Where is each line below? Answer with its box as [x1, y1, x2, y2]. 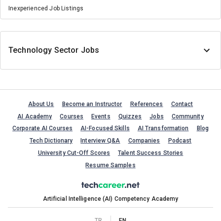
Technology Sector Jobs [8, 45, 100, 55]
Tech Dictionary [29, 137, 73, 145]
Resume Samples [85, 161, 136, 169]
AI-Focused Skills [80, 125, 130, 132]
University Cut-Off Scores [37, 149, 110, 156]
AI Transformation [137, 125, 189, 132]
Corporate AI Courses [12, 125, 73, 132]
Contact [171, 100, 193, 108]
